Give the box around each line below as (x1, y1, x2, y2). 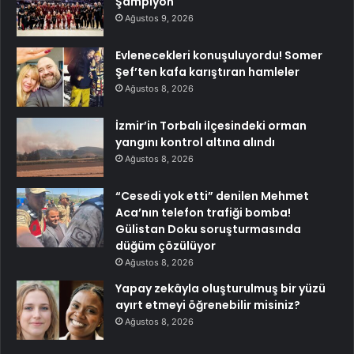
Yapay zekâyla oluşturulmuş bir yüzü (115, 281, 326, 297)
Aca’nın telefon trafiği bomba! (115, 205, 291, 221)
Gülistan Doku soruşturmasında (115, 221, 301, 238)
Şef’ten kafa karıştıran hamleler (115, 64, 299, 81)
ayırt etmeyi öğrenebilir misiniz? (115, 297, 300, 314)
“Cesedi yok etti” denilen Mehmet (115, 188, 309, 205)
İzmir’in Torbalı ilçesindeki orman (115, 118, 307, 134)
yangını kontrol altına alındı (115, 134, 275, 151)
